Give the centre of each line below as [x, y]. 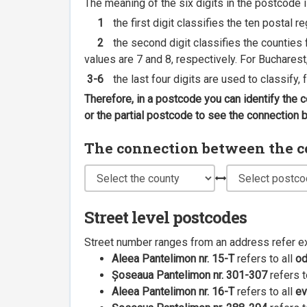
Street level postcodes [165, 218]
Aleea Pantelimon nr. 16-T [173, 292]
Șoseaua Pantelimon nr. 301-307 [189, 275]
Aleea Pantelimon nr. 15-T [173, 259]
